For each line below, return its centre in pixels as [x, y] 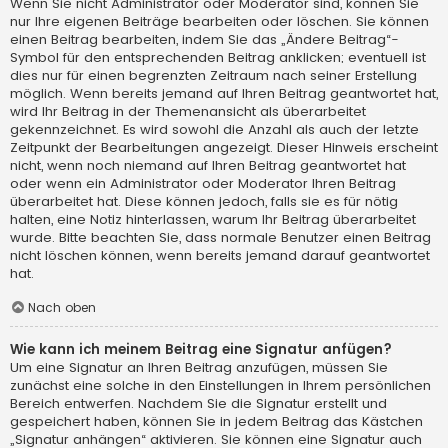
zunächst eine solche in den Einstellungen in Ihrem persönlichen [220, 386]
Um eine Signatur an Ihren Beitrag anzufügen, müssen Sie [199, 368]
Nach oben [62, 307]
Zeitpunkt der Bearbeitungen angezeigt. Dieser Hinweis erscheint [224, 148]
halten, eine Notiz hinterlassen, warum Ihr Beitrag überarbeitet [213, 220]
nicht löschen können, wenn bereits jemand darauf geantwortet [220, 256]
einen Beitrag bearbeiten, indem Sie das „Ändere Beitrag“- [204, 40]
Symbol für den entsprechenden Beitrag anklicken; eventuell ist [218, 58]
